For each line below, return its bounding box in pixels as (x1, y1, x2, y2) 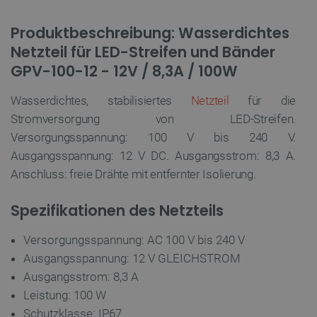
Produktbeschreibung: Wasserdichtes (11, 22, 289, 43)
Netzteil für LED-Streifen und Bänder (11, 41, 275, 62)
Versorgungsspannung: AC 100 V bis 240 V (23, 232, 245, 247)
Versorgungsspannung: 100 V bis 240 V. (11, 129, 296, 144)
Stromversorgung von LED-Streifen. (11, 111, 296, 126)
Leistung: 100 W (23, 287, 106, 302)
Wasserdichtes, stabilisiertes (11, 93, 191, 108)
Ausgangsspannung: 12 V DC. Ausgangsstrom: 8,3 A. (11, 148, 296, 163)
